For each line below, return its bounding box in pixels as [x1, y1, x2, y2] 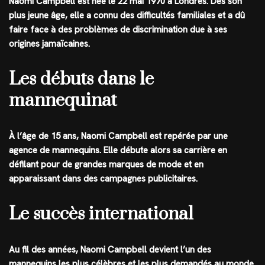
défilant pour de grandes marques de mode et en [9, 159, 203, 171]
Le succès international [9, 203, 193, 226]
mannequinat [9, 89, 117, 112]
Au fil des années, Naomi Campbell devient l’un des [9, 244, 211, 256]
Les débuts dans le [9, 68, 154, 91]
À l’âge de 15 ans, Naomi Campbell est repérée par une [9, 130, 228, 143]
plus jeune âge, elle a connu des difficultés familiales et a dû [9, 9, 245, 22]
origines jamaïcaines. [9, 38, 90, 50]
